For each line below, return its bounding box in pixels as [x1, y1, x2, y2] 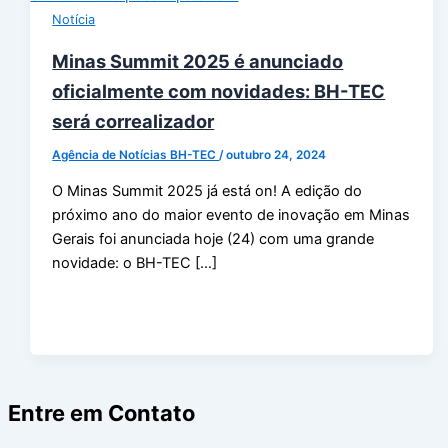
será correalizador [52, 110, 215, 133]
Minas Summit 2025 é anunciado [52, 50, 344, 73]
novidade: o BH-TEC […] [52, 253, 218, 272]
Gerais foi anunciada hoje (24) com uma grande [52, 229, 375, 248]
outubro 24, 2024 [226, 148, 327, 163]
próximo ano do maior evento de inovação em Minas [52, 205, 411, 224]
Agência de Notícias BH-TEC [52, 148, 220, 163]
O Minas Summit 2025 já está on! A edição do [52, 181, 363, 200]
